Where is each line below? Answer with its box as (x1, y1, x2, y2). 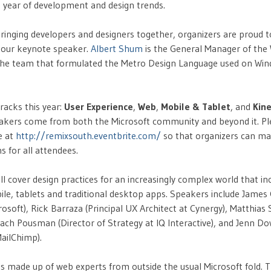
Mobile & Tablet (161, 100, 230, 113)
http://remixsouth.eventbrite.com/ (16, 129, 161, 142)
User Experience (64, 100, 133, 113)
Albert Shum (91, 42, 143, 54)
